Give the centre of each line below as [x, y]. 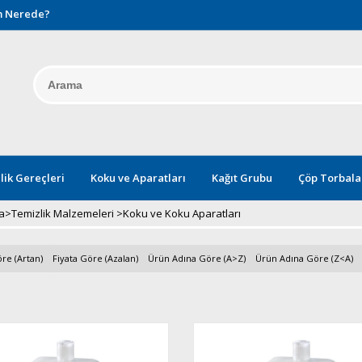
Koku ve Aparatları [138, 178]
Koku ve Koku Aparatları [181, 213]
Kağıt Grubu [242, 178]
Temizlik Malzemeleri [62, 213]
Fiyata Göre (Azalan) [95, 258]
